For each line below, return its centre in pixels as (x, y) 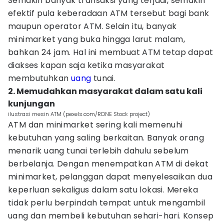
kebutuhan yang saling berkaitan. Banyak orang (106, 138)
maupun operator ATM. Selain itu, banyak (92, 26)
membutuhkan (39, 78)
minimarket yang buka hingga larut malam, (96, 39)
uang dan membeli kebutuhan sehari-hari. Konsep (111, 216)
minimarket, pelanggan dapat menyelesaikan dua (110, 177)
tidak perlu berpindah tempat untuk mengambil (107, 203)
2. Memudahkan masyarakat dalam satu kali (105, 91)
